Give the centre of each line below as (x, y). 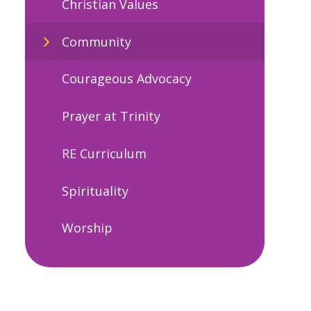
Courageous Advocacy (126, 79)
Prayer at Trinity (111, 116)
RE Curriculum (104, 153)
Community (96, 41)
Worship (87, 228)
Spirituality (95, 191)
